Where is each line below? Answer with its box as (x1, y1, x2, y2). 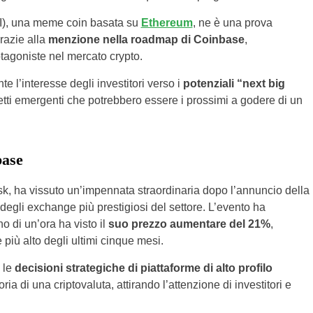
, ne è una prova (192, 16, 272, 29)
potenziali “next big (182, 77, 285, 89)
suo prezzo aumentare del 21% (108, 217, 270, 230)
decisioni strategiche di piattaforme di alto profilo (14, 261, 272, 274)
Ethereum (140, 16, 193, 29)
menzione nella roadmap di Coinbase (45, 33, 245, 45)
